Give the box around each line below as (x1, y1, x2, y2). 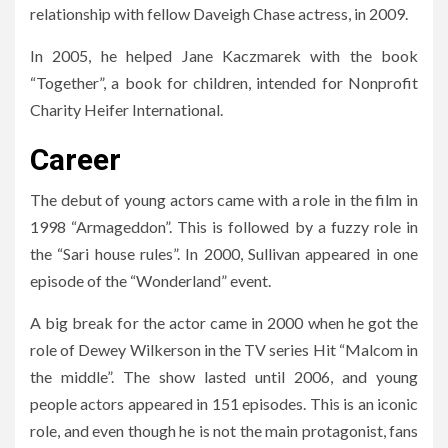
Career (30, 141, 121, 177)
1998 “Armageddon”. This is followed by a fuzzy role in (30, 216, 418, 236)
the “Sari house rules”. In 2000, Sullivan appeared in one (30, 243, 418, 263)
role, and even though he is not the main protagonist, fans (30, 420, 418, 440)
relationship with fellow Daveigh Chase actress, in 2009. (30, 3, 408, 23)
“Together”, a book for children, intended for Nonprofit (30, 72, 418, 92)
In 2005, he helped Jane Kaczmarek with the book (30, 45, 418, 65)
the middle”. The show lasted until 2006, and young (30, 366, 418, 386)
